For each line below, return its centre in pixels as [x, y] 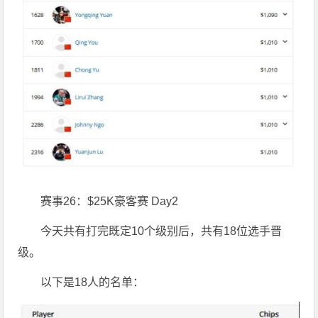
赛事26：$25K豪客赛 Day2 [110, 201]
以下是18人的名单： [93, 282]
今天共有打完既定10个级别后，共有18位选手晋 [161, 231]
